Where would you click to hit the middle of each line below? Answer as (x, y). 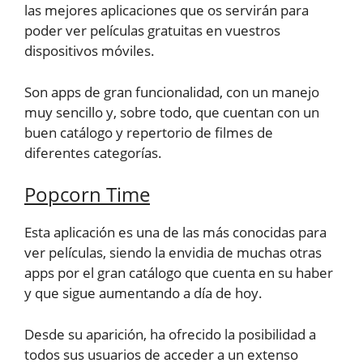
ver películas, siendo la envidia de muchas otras (173, 253)
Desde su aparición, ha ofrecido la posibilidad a (170, 334)
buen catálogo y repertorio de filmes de (149, 132)
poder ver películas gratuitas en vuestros (152, 31)
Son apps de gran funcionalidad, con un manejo (172, 92)
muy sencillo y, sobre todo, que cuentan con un (172, 112)
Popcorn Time (87, 194)
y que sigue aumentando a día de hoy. (143, 293)
